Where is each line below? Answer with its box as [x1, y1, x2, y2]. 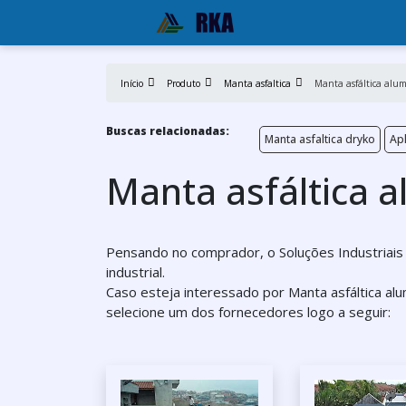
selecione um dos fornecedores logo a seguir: [106, 303, 391, 321]
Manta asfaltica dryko [264, 131, 375, 147]
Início [121, 77, 143, 90]
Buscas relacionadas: [106, 123, 229, 139]
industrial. [106, 263, 165, 281]
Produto [167, 77, 200, 90]
